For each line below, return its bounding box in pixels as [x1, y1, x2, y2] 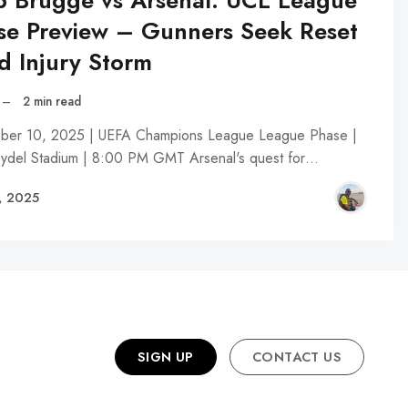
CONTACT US [252, 348, 342, 367]
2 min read [23, 92, 82, 111]
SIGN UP [137, 348, 194, 367]
